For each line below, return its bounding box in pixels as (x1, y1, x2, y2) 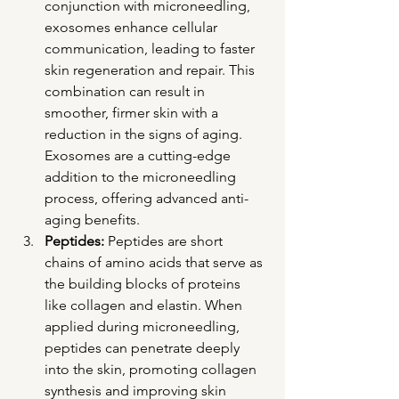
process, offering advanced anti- (45, 190, 248, 208)
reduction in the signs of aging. (45, 126, 246, 143)
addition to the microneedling (45, 168, 240, 186)
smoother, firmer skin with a (45, 104, 222, 122)
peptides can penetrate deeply (45, 339, 243, 357)
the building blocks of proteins (45, 275, 244, 293)
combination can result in (45, 83, 208, 101)
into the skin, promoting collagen (45, 361, 260, 379)
